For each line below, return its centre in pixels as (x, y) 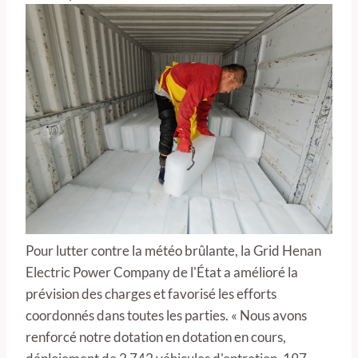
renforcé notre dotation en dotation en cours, (156, 337)
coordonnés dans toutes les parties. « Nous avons (166, 315)
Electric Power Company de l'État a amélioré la (162, 272)
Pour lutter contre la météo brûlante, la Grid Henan (173, 251)
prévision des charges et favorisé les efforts (151, 294)
